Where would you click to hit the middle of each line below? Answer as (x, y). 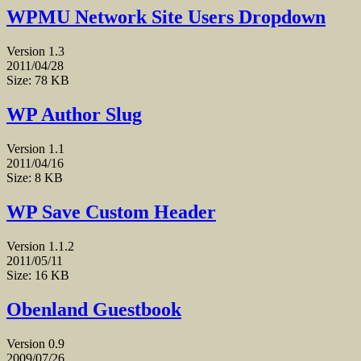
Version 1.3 (35, 52)
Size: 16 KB (38, 275)
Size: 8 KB (35, 178)
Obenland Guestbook (94, 309)
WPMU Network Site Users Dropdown (166, 17)
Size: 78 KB (38, 81)
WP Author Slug (74, 115)
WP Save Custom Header (111, 212)
